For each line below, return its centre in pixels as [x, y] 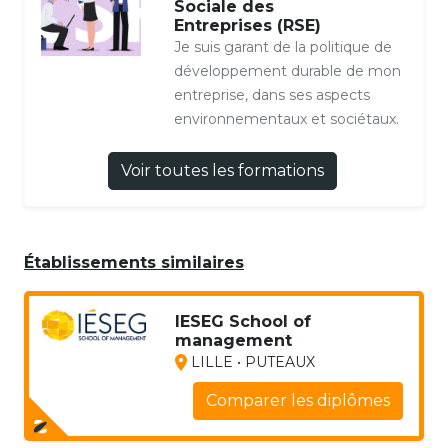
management [233, 340]
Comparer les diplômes [297, 400]
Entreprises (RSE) [247, 25]
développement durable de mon [287, 70]
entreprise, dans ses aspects [271, 94]
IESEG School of [242, 321]
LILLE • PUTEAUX [250, 361]
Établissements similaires [134, 262]
